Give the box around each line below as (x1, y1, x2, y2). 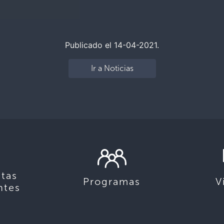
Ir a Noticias (90, 63, 133, 73)
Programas (83, 175, 141, 188)
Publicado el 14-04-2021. (65, 40, 159, 50)
